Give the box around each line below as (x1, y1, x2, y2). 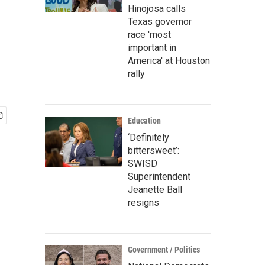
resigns (128, 197, 159, 208)
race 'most (128, 29, 171, 40)
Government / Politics (128, 245, 200, 254)
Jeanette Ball (128, 184, 182, 195)
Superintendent (128, 171, 190, 182)
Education (128, 116, 161, 125)
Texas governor (128, 16, 192, 27)
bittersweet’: (128, 145, 179, 156)
